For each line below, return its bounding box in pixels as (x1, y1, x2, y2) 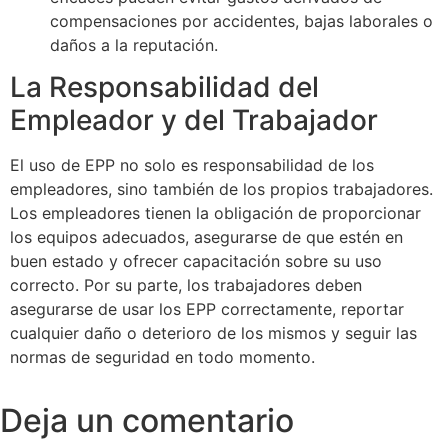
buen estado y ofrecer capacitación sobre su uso (10, 251, 382, 272)
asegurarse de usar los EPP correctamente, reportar (10, 299, 404, 320)
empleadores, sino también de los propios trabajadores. (10, 179, 433, 200)
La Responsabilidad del (10, 70, 319, 105)
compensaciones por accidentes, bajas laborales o (50, 11, 433, 32)
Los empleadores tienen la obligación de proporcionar (10, 203, 421, 224)
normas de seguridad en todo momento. (10, 347, 315, 368)
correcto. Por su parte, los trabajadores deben (10, 275, 362, 296)
